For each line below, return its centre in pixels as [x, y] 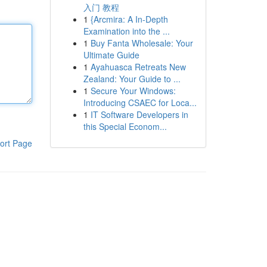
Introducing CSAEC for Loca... [140, 103]
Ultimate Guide [111, 55]
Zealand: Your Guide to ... [132, 79]
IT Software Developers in [139, 114]
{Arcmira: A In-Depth [129, 19]
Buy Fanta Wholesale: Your [142, 43]
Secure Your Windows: [133, 91]
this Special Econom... [125, 126]
